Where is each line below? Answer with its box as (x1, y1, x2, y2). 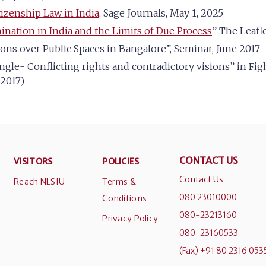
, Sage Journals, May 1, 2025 (99, 7, 223, 20)
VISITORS (14, 156, 53, 167)
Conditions (102, 193, 147, 204)
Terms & (102, 176, 137, 188)
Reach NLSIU (14, 176, 65, 188)
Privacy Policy (102, 213, 159, 224)
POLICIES (102, 156, 140, 167)
